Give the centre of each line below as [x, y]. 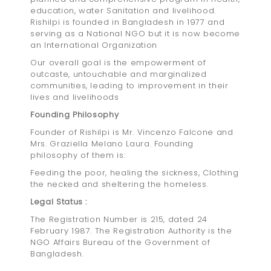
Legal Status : [60, 202]
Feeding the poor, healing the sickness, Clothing [135, 173]
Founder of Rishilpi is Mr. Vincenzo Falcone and [132, 132]
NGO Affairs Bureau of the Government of [120, 243]
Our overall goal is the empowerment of [118, 63]
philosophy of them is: [78, 155]
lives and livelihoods [75, 97]
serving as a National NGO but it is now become [135, 34]
